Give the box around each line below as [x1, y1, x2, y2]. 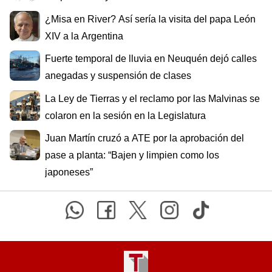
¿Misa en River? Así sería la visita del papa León [45, 13, 256, 24]
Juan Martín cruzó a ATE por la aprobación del [45, 133, 244, 144]
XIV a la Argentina [45, 30, 123, 41]
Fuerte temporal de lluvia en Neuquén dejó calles [45, 53, 257, 64]
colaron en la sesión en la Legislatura [45, 110, 206, 121]
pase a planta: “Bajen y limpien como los [45, 150, 219, 161]
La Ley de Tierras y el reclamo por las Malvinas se [45, 93, 260, 104]
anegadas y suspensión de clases [45, 70, 191, 81]
